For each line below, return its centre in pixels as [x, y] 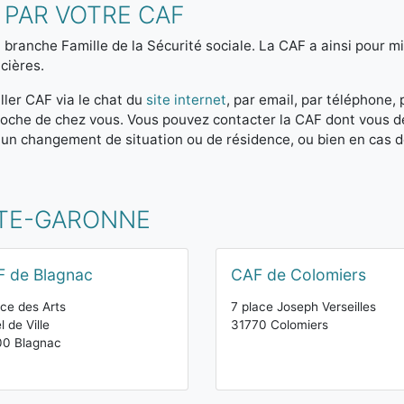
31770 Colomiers [280, 325]
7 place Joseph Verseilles [303, 307]
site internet [186, 100]
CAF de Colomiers [298, 275]
